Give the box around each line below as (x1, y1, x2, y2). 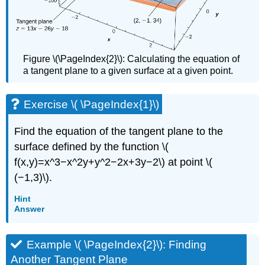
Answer (14, 203, 45, 214)
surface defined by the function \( (14, 141, 169, 153)
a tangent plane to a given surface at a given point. (23, 66, 234, 76)
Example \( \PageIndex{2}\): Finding (27, 238, 207, 251)
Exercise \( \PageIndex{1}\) (24, 98, 160, 111)
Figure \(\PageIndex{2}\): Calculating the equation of (23, 54, 240, 64)
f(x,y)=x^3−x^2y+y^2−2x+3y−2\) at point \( (14, 156, 213, 169)
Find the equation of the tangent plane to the (14, 125, 224, 138)
